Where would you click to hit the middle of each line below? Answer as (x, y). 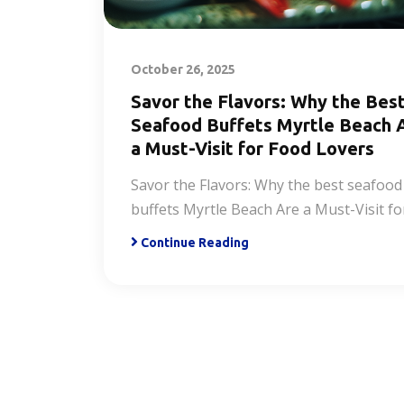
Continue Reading (195, 242)
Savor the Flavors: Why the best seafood (266, 184)
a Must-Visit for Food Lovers (252, 148)
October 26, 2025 (183, 69)
